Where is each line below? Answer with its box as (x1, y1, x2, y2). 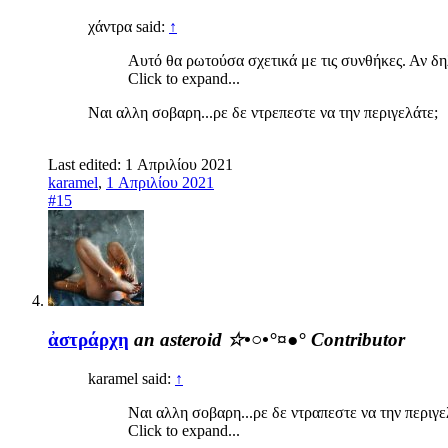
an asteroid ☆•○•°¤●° (134, 328, 306, 350)
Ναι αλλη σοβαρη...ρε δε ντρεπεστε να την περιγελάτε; (88, 104, 438, 122)
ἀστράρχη (48, 328, 129, 350)
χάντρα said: (88, 18, 169, 36)
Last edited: (48, 156, 125, 174)
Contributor (311, 328, 405, 350)
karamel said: (88, 369, 175, 387)
